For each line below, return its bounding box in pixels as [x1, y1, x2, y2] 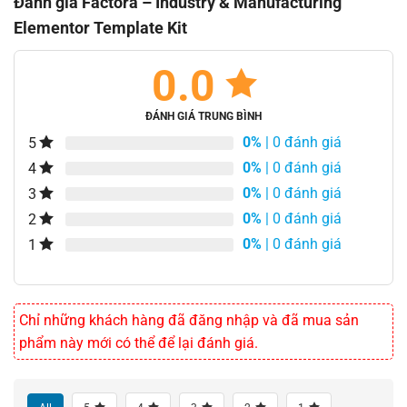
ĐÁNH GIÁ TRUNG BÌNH [145, 110, 262, 124]
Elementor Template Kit [14, 18, 187, 38]
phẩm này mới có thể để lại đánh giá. [19, 334, 258, 352]
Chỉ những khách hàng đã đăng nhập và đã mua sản [19, 312, 359, 330]
